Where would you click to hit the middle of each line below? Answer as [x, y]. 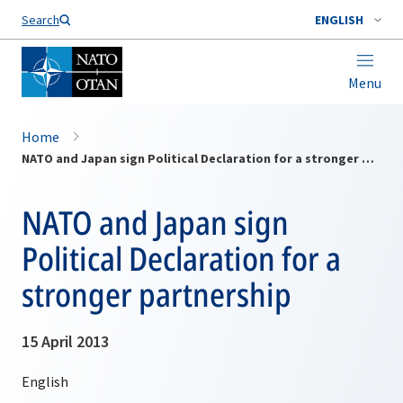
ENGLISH [339, 20]
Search [40, 20]
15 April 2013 [65, 341]
